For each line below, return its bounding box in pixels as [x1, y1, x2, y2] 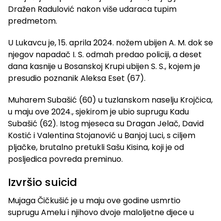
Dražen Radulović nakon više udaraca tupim [8, 3, 177, 15]
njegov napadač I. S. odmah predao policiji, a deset [8, 49, 202, 61]
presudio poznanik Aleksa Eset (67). [8, 73, 146, 84]
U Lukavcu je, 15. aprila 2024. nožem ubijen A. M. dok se [8, 37, 213, 49]
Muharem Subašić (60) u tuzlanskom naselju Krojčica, [8, 94, 213, 106]
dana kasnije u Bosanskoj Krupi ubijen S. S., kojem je [8, 61, 200, 73]
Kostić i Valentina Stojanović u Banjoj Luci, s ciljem [8, 130, 195, 142]
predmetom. [8, 15, 57, 27]
